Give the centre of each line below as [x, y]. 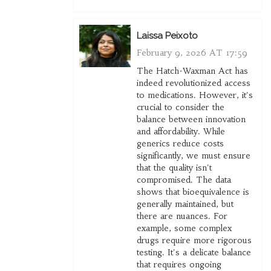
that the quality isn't [174, 168]
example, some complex [184, 228]
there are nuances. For [182, 216]
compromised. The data [184, 180]
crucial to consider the [180, 107]
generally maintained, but [185, 204]
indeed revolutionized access [193, 83]
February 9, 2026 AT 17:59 [192, 53]
